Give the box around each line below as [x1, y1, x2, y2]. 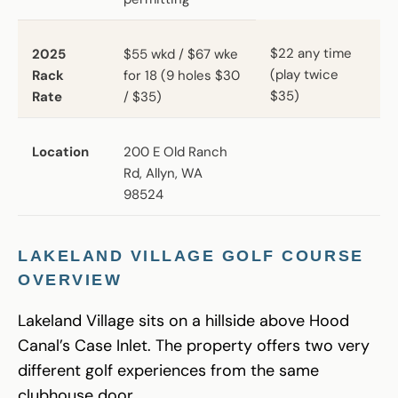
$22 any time [270, 44, 352, 62]
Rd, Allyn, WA [123, 163, 203, 182]
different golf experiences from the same [18, 359, 319, 381]
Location [32, 142, 89, 161]
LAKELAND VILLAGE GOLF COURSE [18, 246, 364, 265]
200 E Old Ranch [123, 142, 227, 161]
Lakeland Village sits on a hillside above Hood [18, 309, 349, 331]
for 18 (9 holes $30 [123, 66, 240, 84]
